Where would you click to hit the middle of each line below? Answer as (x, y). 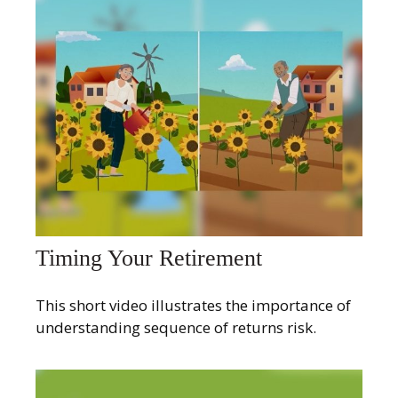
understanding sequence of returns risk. (176, 328)
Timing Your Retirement (149, 258)
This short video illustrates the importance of (193, 306)
